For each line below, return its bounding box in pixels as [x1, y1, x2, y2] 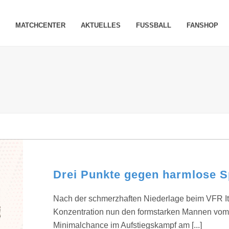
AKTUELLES [81, 21, 121, 29]
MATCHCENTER [15, 21, 66, 29]
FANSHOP [187, 21, 219, 29]
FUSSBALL [136, 21, 172, 29]
